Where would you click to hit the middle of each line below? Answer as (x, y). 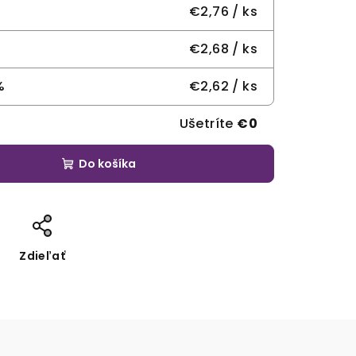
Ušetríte (208, 123)
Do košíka (107, 163)
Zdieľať (43, 255)
